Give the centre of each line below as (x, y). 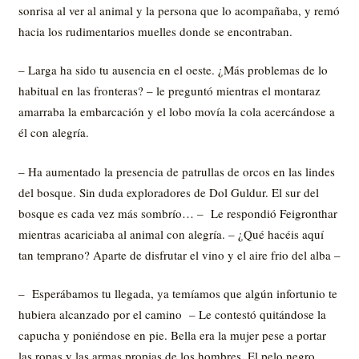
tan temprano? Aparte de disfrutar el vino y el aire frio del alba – (179, 254)
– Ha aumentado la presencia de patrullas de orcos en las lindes (176, 171)
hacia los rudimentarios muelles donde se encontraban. (155, 31)
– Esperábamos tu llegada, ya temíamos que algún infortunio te (177, 293)
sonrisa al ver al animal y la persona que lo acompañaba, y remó (179, 10)
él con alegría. (53, 132)
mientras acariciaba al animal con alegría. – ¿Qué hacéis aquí (171, 234)
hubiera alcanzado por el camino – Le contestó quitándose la (172, 314)
